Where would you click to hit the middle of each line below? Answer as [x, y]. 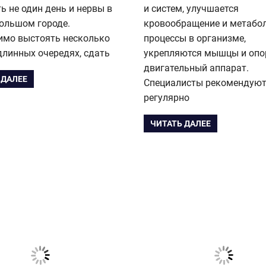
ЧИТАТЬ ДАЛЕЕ [181, 124]
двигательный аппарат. [196, 68]
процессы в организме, [195, 38]
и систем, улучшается [191, 8]
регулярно [167, 97]
